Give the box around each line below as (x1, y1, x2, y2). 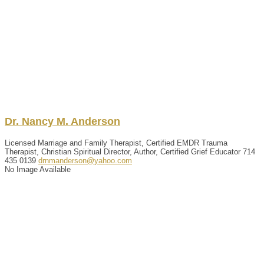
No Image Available (5, 164, 71, 174)
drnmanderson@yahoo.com (38, 156, 132, 165)
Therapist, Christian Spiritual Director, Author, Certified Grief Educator (5, 147, 240, 156)
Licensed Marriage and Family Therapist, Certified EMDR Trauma (5, 138, 227, 147)
